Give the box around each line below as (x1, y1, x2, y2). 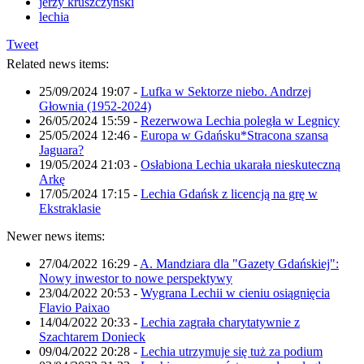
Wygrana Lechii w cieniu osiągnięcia (141, 285, 330, 300)
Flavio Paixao (39, 300, 110, 314)
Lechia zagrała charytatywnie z (141, 314, 300, 329)
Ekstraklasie (39, 201, 101, 215)
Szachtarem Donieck (39, 329, 145, 344)
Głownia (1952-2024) (39, 98, 151, 113)
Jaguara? (39, 142, 84, 157)
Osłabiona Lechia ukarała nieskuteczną (141, 157, 340, 171)
